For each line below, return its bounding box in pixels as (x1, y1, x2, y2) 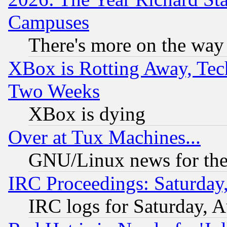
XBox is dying (28, 102, 145, 125)
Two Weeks (8, 80, 100, 102)
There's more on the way (28, 33, 224, 56)
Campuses (8, 11, 89, 33)
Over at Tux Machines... (8, 126, 201, 148)
